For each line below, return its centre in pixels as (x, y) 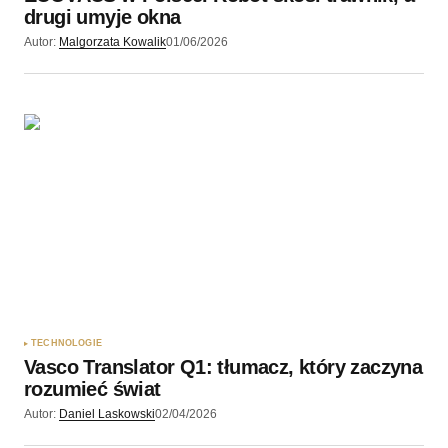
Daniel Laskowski (107, 414)
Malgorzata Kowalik (112, 41)
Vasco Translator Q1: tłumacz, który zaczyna (223, 367)
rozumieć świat (92, 389)
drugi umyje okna (102, 16)
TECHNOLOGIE (66, 343)
